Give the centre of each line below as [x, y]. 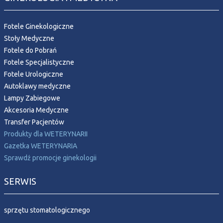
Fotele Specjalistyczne [39, 62]
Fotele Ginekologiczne [39, 26]
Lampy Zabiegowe [32, 98]
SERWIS [20, 181]
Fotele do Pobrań [30, 50]
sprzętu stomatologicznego [47, 210]
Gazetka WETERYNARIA [41, 146]
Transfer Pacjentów [34, 122]
